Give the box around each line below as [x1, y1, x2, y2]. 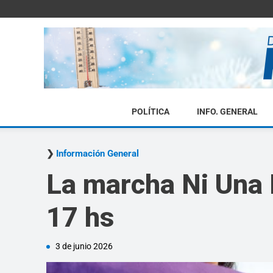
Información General [56, 148, 139, 159]
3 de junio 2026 [55, 241, 113, 251]
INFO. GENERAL [196, 107, 258, 116]
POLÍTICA [131, 107, 169, 116]
